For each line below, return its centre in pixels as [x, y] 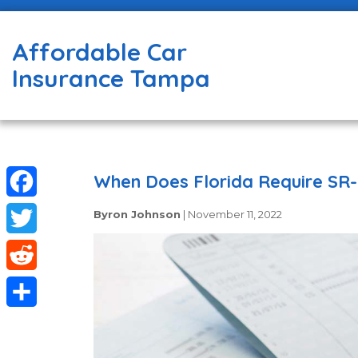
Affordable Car [99, 52]
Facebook [40, 211]
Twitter [32, 248]
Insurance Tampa [111, 78]
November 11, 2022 [235, 214]
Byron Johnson [137, 214]
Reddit [30, 285]
